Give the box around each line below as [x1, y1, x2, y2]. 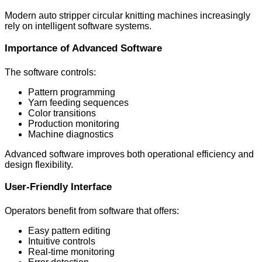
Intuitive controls [28, 236, 95, 246]
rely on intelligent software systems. [5, 20, 151, 31]
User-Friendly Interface [5, 181, 112, 192]
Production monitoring [28, 118, 119, 129]
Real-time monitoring [28, 246, 115, 257]
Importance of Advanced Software [5, 42, 162, 54]
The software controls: [5, 67, 96, 77]
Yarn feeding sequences [28, 97, 129, 108]
